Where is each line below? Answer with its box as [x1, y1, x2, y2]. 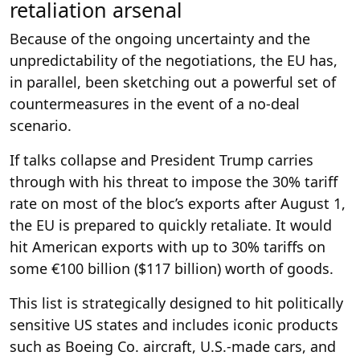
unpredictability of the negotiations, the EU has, [10, 51, 337, 70]
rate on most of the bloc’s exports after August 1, [10, 194, 346, 213]
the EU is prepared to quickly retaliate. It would [10, 215, 332, 235]
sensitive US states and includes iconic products [10, 315, 338, 334]
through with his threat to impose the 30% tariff [10, 172, 337, 191]
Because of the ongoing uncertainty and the [10, 29, 310, 48]
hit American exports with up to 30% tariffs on [10, 237, 325, 256]
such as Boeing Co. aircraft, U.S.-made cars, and [10, 337, 336, 356]
